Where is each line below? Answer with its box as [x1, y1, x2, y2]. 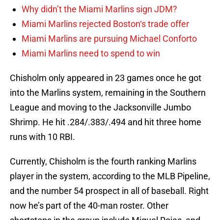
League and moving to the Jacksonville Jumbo [10, 102, 191, 113]
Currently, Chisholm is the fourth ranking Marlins [10, 156, 196, 167]
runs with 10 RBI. [10, 132, 75, 142]
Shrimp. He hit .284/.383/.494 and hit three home [10, 117, 201, 128]
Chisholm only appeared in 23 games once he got [10, 73, 201, 83]
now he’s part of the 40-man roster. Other [10, 200, 168, 211]
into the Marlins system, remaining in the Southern [10, 87, 206, 98]
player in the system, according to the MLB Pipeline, [10, 171, 210, 182]
